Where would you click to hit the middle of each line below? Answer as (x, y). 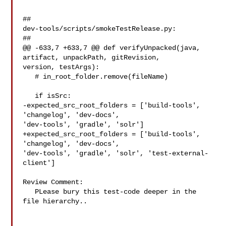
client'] (39, 163)
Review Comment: (53, 182)
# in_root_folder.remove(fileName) (29, 77)
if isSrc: (29, 96)
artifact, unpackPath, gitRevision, (94, 58)
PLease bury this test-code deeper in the (29, 192)
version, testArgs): (61, 67)
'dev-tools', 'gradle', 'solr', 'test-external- (116, 153)
